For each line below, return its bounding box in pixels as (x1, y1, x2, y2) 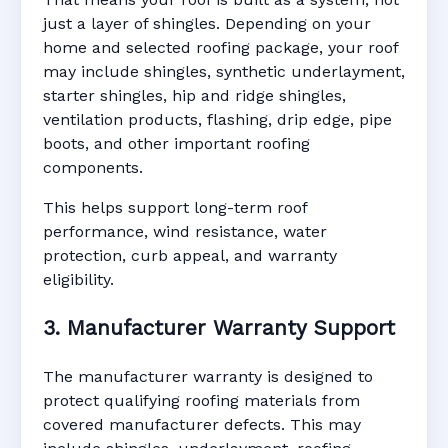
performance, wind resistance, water (43, 222, 327, 242)
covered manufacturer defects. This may (43, 414, 361, 434)
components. (43, 158, 143, 178)
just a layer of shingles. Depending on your (43, 14, 371, 34)
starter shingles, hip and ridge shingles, (43, 86, 346, 106)
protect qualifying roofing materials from (43, 390, 360, 410)
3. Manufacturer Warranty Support (43, 316, 395, 341)
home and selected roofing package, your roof (43, 38, 398, 58)
